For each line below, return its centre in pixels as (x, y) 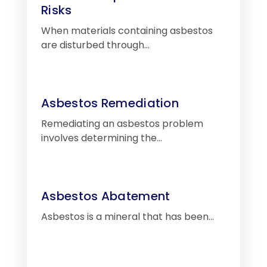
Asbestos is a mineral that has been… (128, 217)
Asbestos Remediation (110, 103)
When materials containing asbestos (127, 31)
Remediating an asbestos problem (122, 124)
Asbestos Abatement (106, 196)
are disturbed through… (95, 45)
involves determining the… (102, 138)
